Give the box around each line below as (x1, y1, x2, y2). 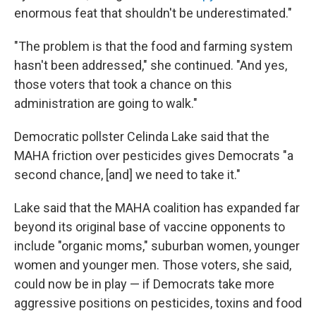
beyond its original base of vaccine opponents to (14, 219, 285, 234)
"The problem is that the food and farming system (14, 39, 293, 54)
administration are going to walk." (14, 96, 197, 111)
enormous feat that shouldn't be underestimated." (14, 6, 292, 20)
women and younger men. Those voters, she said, (14, 257, 291, 272)
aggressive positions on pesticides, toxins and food (14, 296, 302, 310)
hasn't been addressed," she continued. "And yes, (14, 58, 287, 73)
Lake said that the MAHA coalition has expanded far (14, 200, 300, 215)
